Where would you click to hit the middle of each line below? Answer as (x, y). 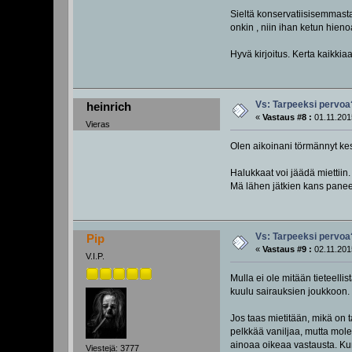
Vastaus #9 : (288, 249)
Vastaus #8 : (288, 117)
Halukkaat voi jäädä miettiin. (290, 173)
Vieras (98, 125)
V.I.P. (95, 257)
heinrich (108, 107)
